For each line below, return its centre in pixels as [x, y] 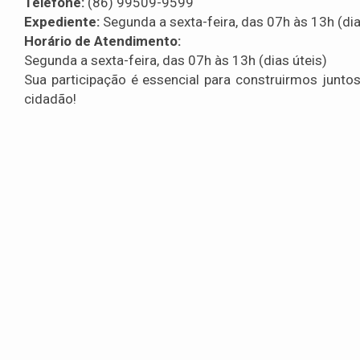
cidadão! [50, 99]
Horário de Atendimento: [102, 41]
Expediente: [62, 22]
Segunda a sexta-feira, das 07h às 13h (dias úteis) [176, 61]
